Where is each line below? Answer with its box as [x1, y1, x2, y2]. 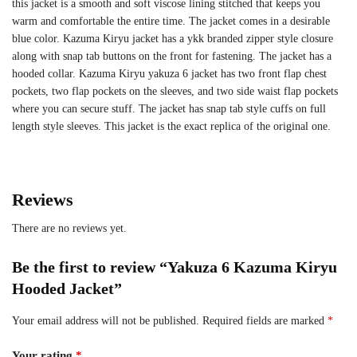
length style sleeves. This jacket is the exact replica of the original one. [12, 120, 331, 133]
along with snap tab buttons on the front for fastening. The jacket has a [12, 50, 331, 63]
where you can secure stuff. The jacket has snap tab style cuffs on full [12, 103, 326, 116]
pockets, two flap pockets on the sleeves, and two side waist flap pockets [12, 85, 338, 98]
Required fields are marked [202, 315, 328, 328]
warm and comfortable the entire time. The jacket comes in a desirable [12, 15, 330, 28]
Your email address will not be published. [12, 315, 199, 328]
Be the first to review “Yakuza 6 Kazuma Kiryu [12, 258, 337, 277]
